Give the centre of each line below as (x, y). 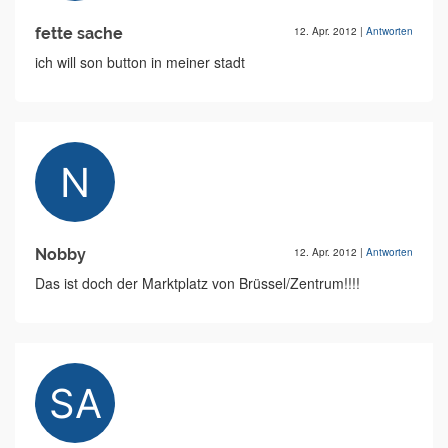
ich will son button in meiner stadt (140, 62)
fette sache (79, 34)
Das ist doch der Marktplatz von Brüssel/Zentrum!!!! (197, 283)
